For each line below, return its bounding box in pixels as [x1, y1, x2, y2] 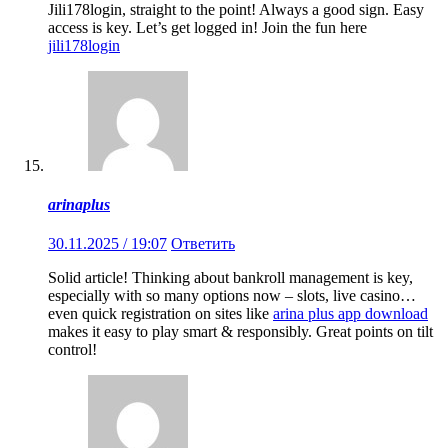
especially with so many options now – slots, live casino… [48, 287, 416, 305]
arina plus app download [273, 305, 428, 323]
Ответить [171, 235, 235, 253]
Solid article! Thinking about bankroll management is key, [48, 269, 413, 287]
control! [48, 341, 97, 359]
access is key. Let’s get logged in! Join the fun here [48, 18, 367, 36]
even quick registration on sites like [48, 305, 273, 323]
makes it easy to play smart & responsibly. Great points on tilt [48, 323, 433, 341]
